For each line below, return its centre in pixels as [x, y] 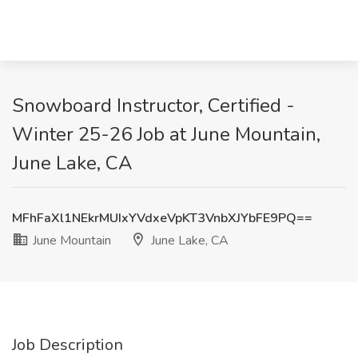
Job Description [68, 345]
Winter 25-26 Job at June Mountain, [166, 134]
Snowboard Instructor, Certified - [153, 105]
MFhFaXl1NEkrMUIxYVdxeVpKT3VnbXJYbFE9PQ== [162, 218]
